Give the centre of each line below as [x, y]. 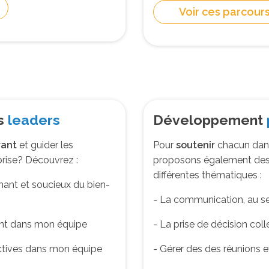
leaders [34, 119]
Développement [210, 119]
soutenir [195, 145]
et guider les [45, 145]
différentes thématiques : [207, 175]
